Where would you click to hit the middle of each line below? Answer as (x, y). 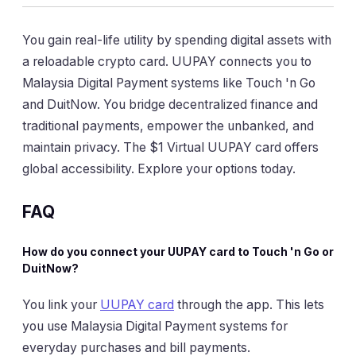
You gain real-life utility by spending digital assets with (177, 41)
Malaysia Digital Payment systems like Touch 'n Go (169, 83)
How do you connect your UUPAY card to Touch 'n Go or (178, 252)
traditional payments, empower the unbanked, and (168, 126)
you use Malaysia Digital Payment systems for (155, 327)
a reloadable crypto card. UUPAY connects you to (167, 62)
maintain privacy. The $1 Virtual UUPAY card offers (170, 148)
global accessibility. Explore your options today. (159, 169)
